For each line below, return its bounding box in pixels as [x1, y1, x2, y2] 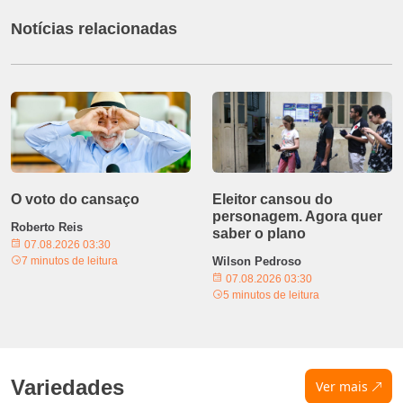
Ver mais [315, 377, 368, 395]
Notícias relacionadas [11, 19, 177, 38]
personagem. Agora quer [212, 208, 382, 224]
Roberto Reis [11, 219, 83, 234]
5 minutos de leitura [223, 288, 319, 301]
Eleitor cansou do [212, 191, 333, 207]
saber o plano [212, 225, 306, 241]
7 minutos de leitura [22, 254, 118, 267]
